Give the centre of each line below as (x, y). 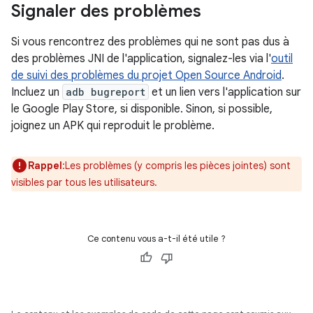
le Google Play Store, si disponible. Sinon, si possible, (142, 109)
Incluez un (37, 92)
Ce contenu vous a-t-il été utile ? (156, 239)
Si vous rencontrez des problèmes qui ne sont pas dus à (150, 42)
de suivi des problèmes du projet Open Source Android (146, 75)
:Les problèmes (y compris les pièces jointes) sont (176, 166)
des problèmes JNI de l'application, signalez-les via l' (141, 59)
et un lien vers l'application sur (225, 92)
